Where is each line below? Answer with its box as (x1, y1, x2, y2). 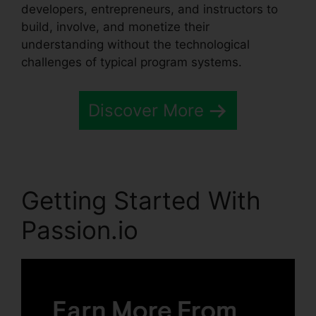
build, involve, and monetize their (21, 19, 209, 34)
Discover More (88, 100, 204, 121)
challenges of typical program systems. (21, 54, 242, 69)
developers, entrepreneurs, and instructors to (21, 1, 278, 16)
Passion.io (21, 215, 138, 245)
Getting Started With (21, 186, 261, 216)
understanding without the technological (21, 37, 250, 51)
